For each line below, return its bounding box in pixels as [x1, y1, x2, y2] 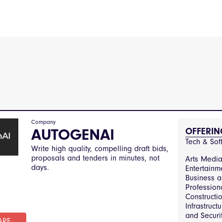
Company [31, 118, 56, 125]
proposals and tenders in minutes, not [31, 154, 160, 163]
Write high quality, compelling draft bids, [31, 144, 169, 153]
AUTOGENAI [31, 126, 115, 144]
